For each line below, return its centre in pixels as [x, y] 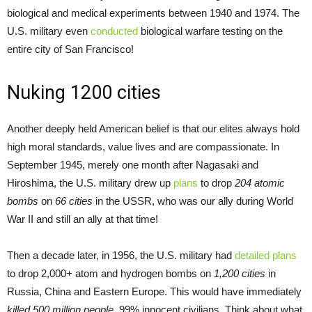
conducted [114, 31]
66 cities [74, 201]
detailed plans [266, 256]
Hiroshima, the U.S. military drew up [90, 183]
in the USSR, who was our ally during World [193, 201]
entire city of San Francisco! [70, 49]
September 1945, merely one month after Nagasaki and [133, 165]
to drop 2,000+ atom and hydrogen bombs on [110, 274]
